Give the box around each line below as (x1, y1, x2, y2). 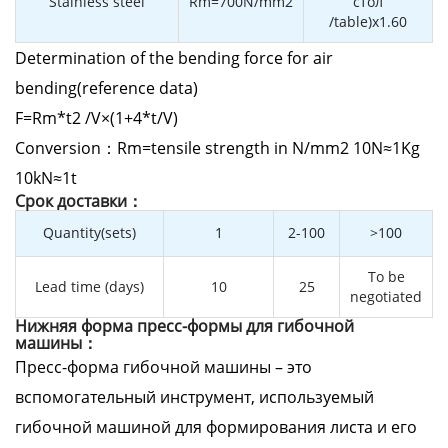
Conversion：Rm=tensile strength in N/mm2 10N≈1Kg (15, 137, 420, 159)
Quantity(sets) (43, 223, 136, 242)
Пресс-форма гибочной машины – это (15, 356, 312, 378)
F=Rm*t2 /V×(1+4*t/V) (15, 107, 178, 129)
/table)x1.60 (329, 12, 407, 31)
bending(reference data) (15, 77, 198, 99)
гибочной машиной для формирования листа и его (15, 416, 417, 438)
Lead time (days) (35, 277, 144, 296)
